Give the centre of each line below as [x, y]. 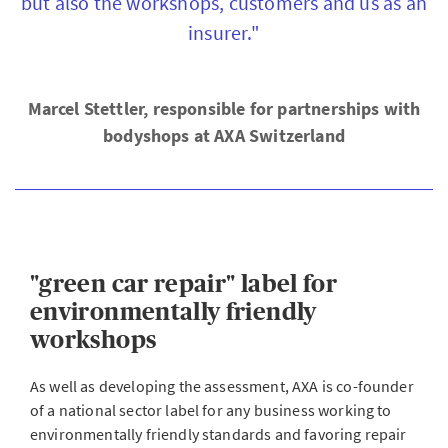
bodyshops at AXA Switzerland [224, 135]
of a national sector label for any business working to [211, 410]
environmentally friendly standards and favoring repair [218, 434]
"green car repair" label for [184, 283]
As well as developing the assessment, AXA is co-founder [222, 386]
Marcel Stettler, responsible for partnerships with [224, 108]
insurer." [224, 32]
